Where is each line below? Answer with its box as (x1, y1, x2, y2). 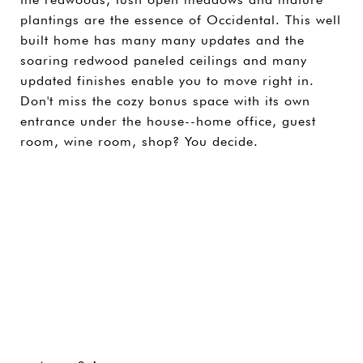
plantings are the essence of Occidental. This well (20, 12, 341, 28)
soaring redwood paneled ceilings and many (20, 53, 307, 68)
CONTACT (149, 240, 214, 253)
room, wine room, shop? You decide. (20, 134, 258, 149)
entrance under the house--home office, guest (20, 113, 316, 129)
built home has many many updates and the (20, 32, 305, 48)
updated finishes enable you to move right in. (20, 73, 314, 88)
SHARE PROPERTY (126, 177, 237, 190)
